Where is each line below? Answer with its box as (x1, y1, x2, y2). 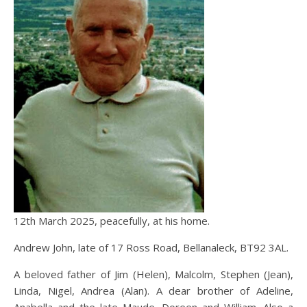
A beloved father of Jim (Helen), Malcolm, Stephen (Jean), (14, 267, 293, 281)
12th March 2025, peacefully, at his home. (20, 213, 210, 228)
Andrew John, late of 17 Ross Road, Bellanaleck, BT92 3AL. (14, 240, 288, 254)
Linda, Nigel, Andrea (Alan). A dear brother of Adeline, (14, 283, 293, 297)
